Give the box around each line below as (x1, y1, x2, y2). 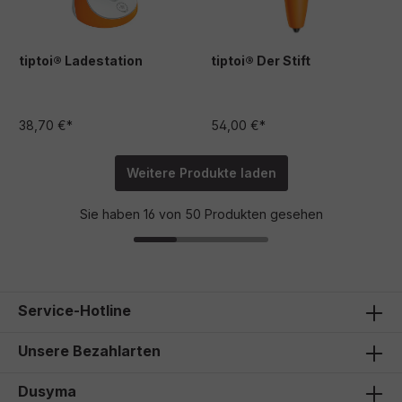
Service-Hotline (18, 301, 131, 319)
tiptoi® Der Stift (211, 52, 310, 68)
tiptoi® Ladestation (19, 52, 143, 68)
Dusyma (18, 382, 76, 400)
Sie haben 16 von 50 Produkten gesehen (79, 205, 323, 222)
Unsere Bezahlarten (18, 342, 161, 360)
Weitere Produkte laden (126, 164, 276, 180)
